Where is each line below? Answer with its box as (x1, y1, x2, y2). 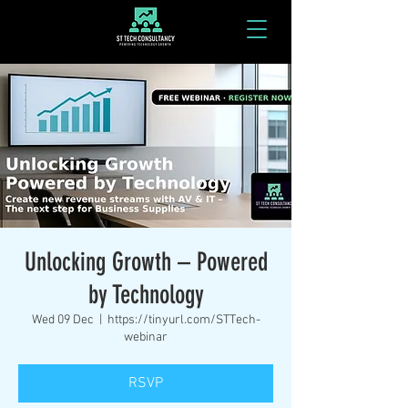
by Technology (87, 280, 204, 310)
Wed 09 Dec (31, 312, 94, 328)
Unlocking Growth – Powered (24, 247, 268, 277)
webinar (124, 330, 168, 345)
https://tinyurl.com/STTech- (107, 312, 260, 328)
